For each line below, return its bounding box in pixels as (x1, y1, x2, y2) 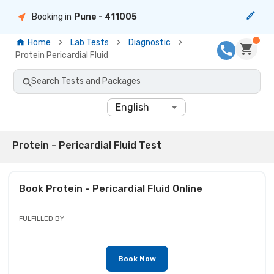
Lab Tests (70, 37, 109, 48)
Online (169, 183, 202, 195)
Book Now (118, 254, 156, 263)
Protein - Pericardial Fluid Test (12, 139, 161, 151)
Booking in (32, 11, 72, 22)
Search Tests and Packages (31, 75, 141, 86)
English (116, 101, 150, 113)
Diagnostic (128, 37, 171, 48)
